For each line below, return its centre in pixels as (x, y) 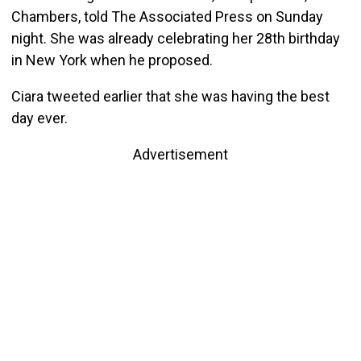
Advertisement (180, 155)
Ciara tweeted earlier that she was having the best (170, 97)
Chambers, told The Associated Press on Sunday (167, 17)
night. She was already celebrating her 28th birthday (175, 39)
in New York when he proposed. (112, 60)
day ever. (39, 118)
